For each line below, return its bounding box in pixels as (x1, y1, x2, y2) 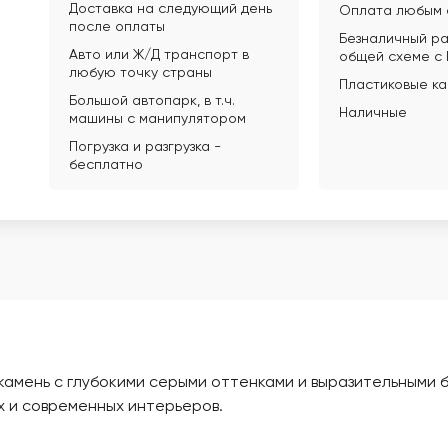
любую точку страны (69, 66, 212, 80)
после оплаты (69, 20, 165, 34)
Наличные (338, 106, 407, 120)
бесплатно (69, 158, 143, 172)
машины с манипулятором (69, 112, 246, 126)
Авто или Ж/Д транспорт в (69, 48, 249, 62)
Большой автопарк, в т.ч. (69, 94, 235, 108)
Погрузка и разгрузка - (69, 140, 221, 154)
